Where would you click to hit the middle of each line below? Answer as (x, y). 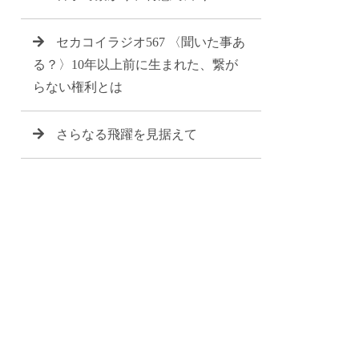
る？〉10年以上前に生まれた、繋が (135, 65)
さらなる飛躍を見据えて (127, 134)
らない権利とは (78, 87)
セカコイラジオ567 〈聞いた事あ (151, 42)
